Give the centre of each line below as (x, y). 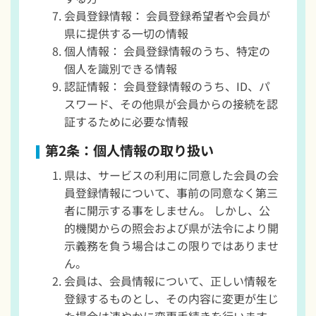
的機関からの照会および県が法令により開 (171, 227)
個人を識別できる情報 (120, 69)
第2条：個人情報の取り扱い (129, 151)
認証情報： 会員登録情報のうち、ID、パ (167, 86)
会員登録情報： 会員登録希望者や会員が (167, 16)
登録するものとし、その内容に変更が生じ (171, 298)
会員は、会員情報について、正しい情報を (171, 280)
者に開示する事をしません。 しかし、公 (167, 210)
